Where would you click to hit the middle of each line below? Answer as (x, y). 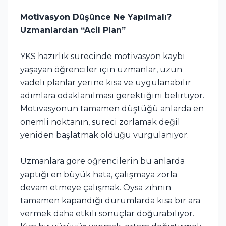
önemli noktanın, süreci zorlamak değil (100, 122)
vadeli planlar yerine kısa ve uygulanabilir (106, 82)
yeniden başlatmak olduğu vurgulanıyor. (104, 135)
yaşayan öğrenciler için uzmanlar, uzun (101, 69)
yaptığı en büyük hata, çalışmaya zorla (99, 174)
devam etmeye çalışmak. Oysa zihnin (96, 187)
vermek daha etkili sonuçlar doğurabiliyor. (107, 213)
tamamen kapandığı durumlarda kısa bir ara (110, 200)
